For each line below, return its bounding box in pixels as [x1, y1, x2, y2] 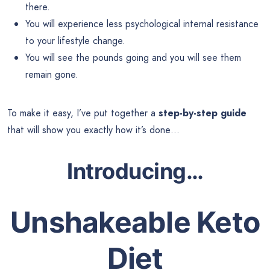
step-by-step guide [159, 105, 246, 120]
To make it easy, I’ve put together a [7, 105, 159, 120]
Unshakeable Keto [10, 204, 260, 240]
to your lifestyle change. [25, 33, 125, 48]
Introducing [67, 158, 186, 185]
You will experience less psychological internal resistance [25, 16, 259, 31]
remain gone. [25, 67, 78, 81]
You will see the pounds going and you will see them [25, 50, 241, 64]
